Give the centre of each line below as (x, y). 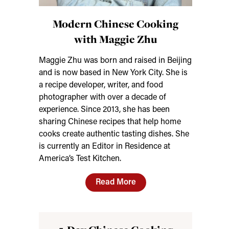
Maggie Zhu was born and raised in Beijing (115, 61)
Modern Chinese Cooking (116, 24)
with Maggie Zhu (116, 39)
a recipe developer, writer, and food (101, 85)
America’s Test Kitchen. (80, 159)
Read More (116, 182)
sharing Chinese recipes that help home (110, 122)
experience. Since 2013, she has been (104, 110)
